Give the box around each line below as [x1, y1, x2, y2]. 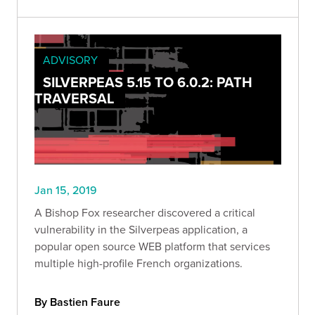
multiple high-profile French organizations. [34, 255, 243, 271]
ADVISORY [43, 52, 98, 68]
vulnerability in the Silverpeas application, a [34, 221, 247, 237]
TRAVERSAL [34, 88, 114, 109]
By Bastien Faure [34, 293, 120, 310]
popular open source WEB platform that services [34, 238, 270, 254]
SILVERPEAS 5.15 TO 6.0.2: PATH [43, 72, 252, 93]
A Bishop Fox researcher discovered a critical [34, 204, 255, 220]
